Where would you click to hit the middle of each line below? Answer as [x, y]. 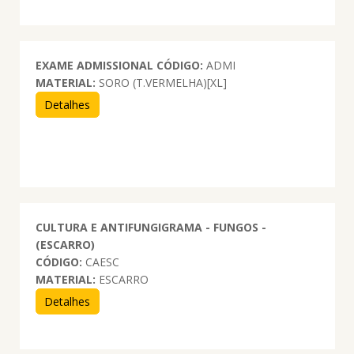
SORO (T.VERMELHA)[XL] [161, 82]
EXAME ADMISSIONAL [94, 65]
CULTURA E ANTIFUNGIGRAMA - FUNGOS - [151, 227]
